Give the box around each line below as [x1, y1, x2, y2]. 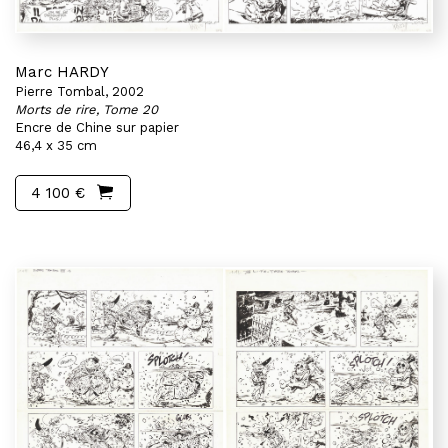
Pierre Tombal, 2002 [15, 84, 144, 99]
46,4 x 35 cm [15, 138, 97, 153]
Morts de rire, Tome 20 [15, 102, 158, 117]
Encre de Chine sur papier [15, 120, 179, 135]
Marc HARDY [15, 63, 109, 81]
